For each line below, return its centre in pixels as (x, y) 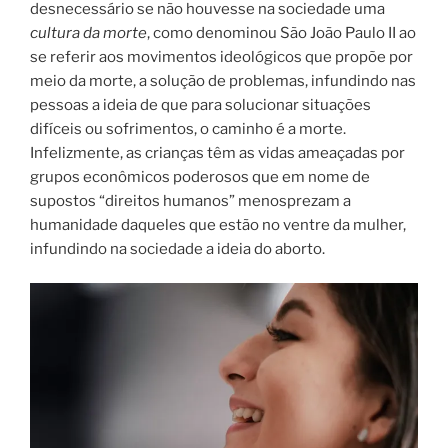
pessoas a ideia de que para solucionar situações (200, 104)
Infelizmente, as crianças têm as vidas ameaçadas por (217, 152)
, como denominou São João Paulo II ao (281, 32)
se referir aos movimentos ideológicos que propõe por (221, 56)
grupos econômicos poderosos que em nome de (200, 176)
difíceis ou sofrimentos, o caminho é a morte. (188, 128)
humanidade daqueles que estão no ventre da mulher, (218, 224)
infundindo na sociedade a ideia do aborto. (177, 248)
